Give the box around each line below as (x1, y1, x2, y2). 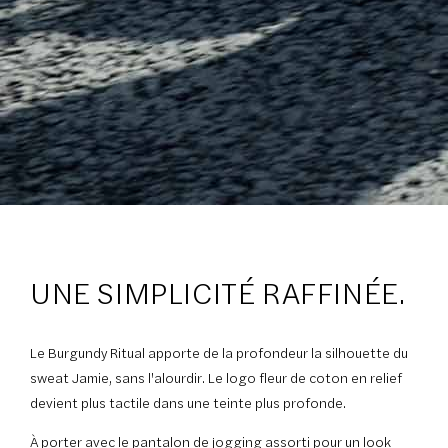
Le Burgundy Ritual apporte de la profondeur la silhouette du (30, 343, 408, 364)
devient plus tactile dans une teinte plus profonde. (30, 393, 353, 414)
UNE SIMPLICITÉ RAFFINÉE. (30, 272, 406, 315)
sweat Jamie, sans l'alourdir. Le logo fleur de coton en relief (30, 368, 402, 389)
